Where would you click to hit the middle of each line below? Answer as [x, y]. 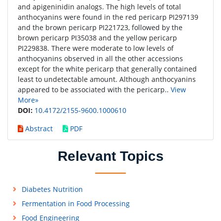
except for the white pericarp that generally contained [107, 69]
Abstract [38, 129]
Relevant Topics [110, 156]
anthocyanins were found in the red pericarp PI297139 [108, 17]
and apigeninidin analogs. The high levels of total [99, 7]
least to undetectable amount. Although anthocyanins [107, 79]
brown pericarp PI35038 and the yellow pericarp [97, 38]
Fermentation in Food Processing [75, 203]
